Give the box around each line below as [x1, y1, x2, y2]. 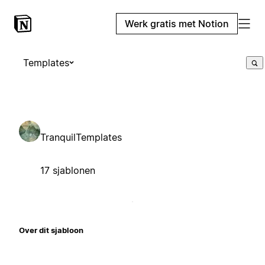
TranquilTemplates [40, 131, 122, 143]
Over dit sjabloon [19, 225, 83, 235]
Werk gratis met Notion [125, 18, 229, 30]
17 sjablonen [40, 164, 95, 176]
